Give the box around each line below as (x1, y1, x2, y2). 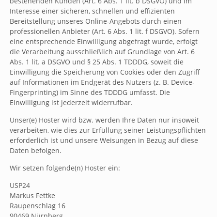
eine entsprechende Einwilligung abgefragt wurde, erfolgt (10, 37, 198, 46)
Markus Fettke (10, 191, 55, 200)
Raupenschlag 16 (10, 201, 65, 210)
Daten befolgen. (10, 146, 62, 155)
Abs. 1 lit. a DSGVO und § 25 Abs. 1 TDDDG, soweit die (10, 57, 184, 66)
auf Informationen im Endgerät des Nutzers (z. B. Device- (10, 77, 195, 87)
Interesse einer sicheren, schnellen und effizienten (10, 6, 175, 15)
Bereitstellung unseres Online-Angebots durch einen (10, 16, 182, 26)
